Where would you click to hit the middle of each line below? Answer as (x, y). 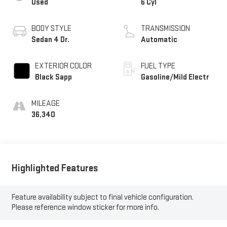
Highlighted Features (55, 168)
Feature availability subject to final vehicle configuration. (102, 198)
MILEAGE (45, 103)
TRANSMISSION (165, 28)
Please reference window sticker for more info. (85, 208)
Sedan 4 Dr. (50, 40)
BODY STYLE (51, 28)
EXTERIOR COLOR (63, 66)
